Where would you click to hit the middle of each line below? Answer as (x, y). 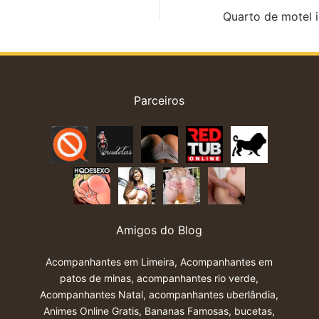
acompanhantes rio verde (197, 278)
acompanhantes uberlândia (213, 295)
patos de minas (96, 278)
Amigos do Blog (159, 230)
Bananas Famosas (187, 311)
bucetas (253, 311)
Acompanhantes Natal (92, 295)
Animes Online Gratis (91, 311)
